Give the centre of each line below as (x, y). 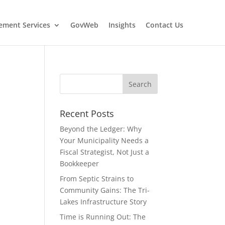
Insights (122, 25)
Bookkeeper (80, 163)
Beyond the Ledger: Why (101, 129)
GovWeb (84, 25)
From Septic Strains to (97, 179)
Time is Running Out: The (103, 217)
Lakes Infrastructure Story (103, 202)
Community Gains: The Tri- (105, 190)
